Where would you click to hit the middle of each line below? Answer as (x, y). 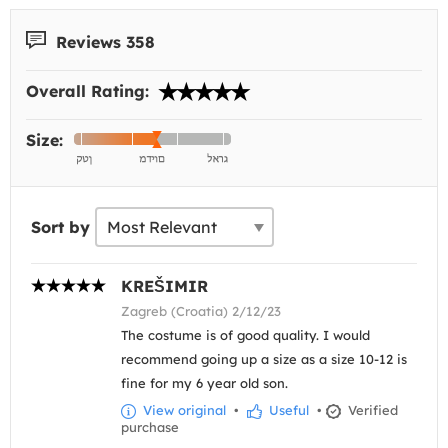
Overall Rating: (90, 90)
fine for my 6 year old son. (204, 382)
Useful (287, 409)
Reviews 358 (103, 41)
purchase (150, 426)
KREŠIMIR (164, 285)
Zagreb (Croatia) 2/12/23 (201, 310)
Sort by (60, 226)
